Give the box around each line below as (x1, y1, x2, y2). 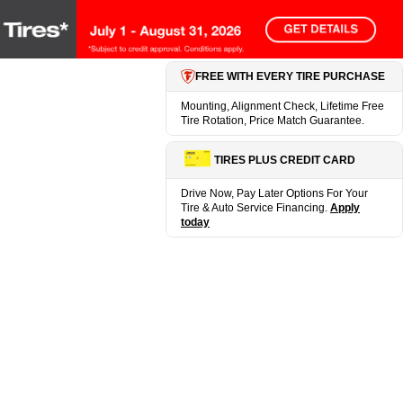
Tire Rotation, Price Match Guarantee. (181, 114, 364, 128)
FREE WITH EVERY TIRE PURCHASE (195, 70, 385, 84)
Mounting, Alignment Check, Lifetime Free (181, 100, 384, 113)
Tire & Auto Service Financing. (181, 201, 330, 215)
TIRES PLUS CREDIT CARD (214, 154, 356, 167)
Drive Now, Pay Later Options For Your (181, 187, 368, 201)
